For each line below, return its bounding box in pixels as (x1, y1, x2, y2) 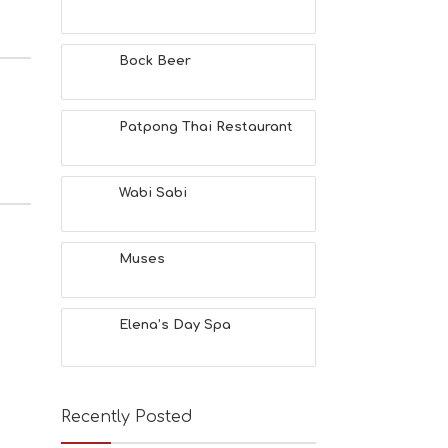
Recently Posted (61, 408, 192, 426)
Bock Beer (119, 54, 191, 68)
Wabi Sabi (119, 186, 187, 200)
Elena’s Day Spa (119, 318, 231, 332)
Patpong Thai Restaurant (119, 120, 293, 134)
